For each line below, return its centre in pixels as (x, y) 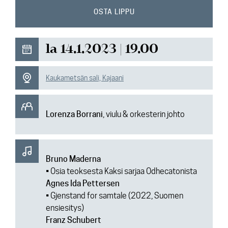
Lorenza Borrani (74, 114)
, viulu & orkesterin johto (144, 114)
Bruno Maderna (73, 159)
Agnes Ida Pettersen (83, 183)
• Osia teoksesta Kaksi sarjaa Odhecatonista (121, 171)
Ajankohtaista (45, 11)
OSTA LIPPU (114, 12)
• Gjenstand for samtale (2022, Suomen (115, 196)
